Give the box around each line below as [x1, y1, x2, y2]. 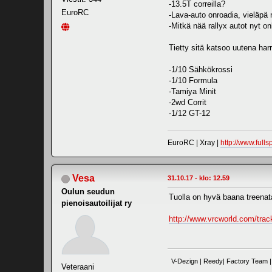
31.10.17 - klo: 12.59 [168, 174, 229, 182]
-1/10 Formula [169, 76, 217, 86]
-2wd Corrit [169, 98, 206, 107]
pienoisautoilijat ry [61, 199, 132, 208]
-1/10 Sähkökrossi [169, 65, 233, 75]
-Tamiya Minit [169, 87, 216, 97]
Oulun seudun [61, 187, 115, 197]
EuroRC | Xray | [168, 138, 220, 148]
